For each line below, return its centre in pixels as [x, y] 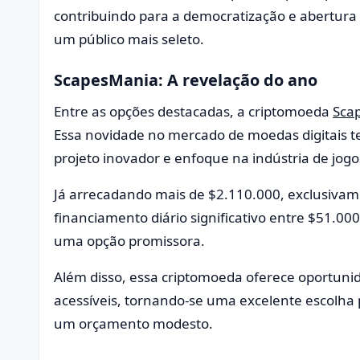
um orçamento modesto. [133, 323]
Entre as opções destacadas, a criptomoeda [193, 111]
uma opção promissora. [129, 240]
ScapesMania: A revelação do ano [186, 80]
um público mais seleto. [129, 39]
